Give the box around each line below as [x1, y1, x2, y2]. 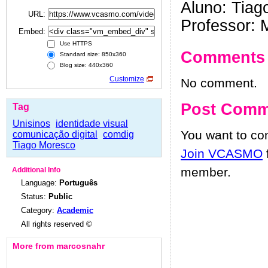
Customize [109, 75, 144, 83]
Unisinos [13, 118, 50, 129]
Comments [181, 48, 265, 66]
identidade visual [56, 118, 128, 129]
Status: [21, 192, 48, 201]
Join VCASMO [181, 147, 263, 161]
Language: [21, 178, 59, 187]
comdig [103, 129, 134, 139]
